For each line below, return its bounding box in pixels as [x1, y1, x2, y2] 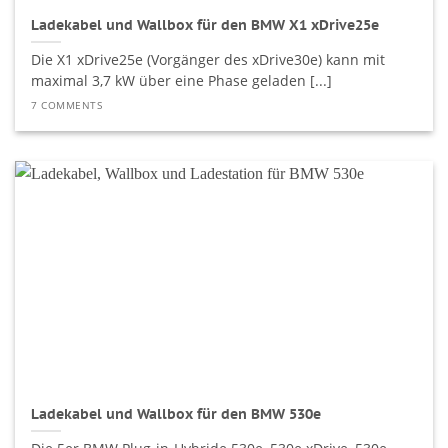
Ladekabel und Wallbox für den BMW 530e [31, 404, 322, 423]
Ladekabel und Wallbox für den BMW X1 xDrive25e [31, 15, 380, 34]
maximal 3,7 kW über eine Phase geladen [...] [31, 71, 333, 91]
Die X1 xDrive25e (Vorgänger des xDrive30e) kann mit [31, 50, 386, 70]
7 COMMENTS [31, 98, 103, 112]
